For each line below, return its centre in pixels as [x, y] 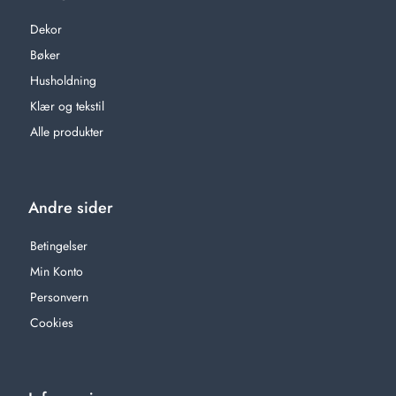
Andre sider [71, 207]
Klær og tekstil [67, 106]
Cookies [51, 322]
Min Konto [56, 271]
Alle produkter [66, 131]
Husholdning [63, 80]
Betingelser [58, 245]
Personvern [59, 297]
